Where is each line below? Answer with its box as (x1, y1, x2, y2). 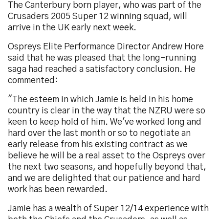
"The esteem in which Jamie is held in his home (8, 95, 193, 104)
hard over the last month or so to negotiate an (8, 129, 191, 138)
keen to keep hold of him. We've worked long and (8, 118, 201, 127)
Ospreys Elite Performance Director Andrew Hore (8, 43, 204, 51)
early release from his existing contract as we (8, 140, 188, 149)
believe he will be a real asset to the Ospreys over (8, 152, 205, 160)
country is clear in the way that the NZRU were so (8, 107, 205, 115)
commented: (8, 76, 58, 85)
